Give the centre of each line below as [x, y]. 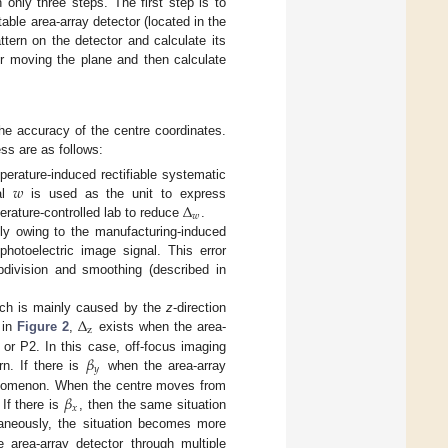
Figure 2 [43, 327]
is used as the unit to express [124, 194]
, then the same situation [153, 405]
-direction [199, 308]
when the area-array [164, 366]
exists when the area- [160, 327]
